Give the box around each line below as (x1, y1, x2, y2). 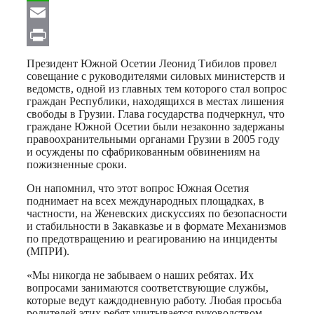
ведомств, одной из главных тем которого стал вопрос (27, 82, 287, 95)
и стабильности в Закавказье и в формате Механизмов (27, 219, 287, 232)
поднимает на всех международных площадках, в (27, 194, 264, 207)
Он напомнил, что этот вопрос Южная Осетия (27, 182, 249, 194)
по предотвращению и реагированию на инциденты (27, 232, 278, 245)
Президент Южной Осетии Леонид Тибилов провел (27, 57, 277, 69)
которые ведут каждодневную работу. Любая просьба (27, 294, 282, 306)
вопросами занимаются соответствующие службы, (27, 281, 268, 294)
